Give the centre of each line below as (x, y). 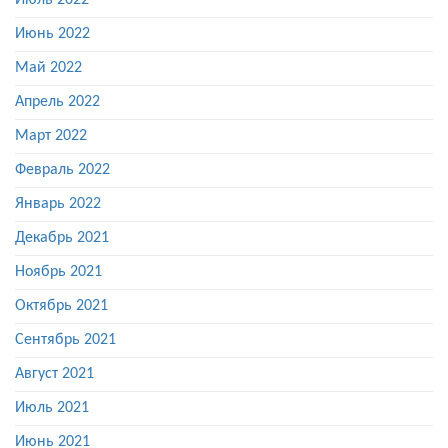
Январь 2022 (58, 204)
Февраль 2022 (62, 170)
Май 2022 (48, 68)
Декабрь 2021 (62, 238)
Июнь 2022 (52, 34)
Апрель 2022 (57, 102)
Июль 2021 (52, 408)
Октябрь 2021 (61, 306)
